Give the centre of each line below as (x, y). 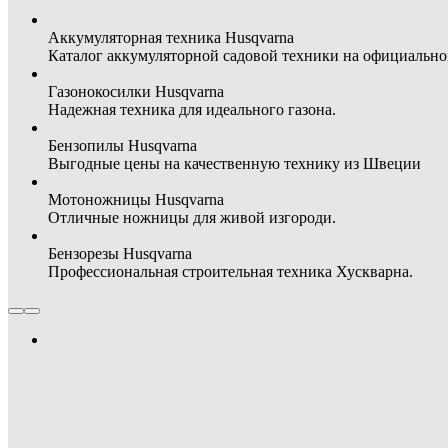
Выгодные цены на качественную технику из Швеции (234, 163)
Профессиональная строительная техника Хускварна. (230, 271)
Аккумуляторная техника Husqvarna (171, 37)
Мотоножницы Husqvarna (136, 199)
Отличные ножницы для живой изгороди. (192, 217)
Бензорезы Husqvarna (120, 253)
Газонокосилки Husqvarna (136, 91)
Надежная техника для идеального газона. (192, 109)
